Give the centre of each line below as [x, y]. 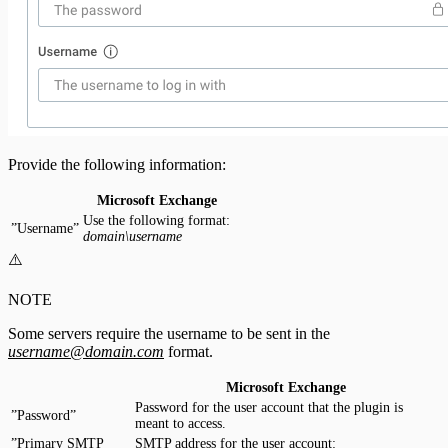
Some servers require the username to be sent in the [169, 333]
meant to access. [180, 423]
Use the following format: [156, 220]
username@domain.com [86, 351]
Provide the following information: [117, 164]
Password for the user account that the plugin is [269, 407]
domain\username [132, 236]
